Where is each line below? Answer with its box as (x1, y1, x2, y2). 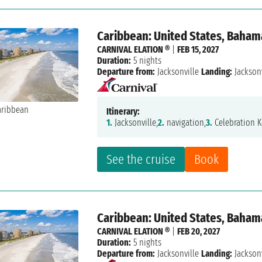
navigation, (164, 117, 206, 129)
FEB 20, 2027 (177, 226, 220, 237)
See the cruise (106, 151, 176, 168)
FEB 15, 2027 (177, 44, 219, 56)
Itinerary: (106, 106, 140, 118)
